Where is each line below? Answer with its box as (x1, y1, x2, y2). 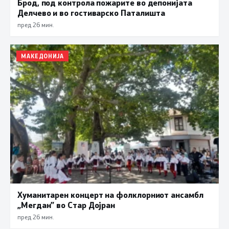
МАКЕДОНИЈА (21, 52, 64, 60)
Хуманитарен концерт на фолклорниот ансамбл (17, 189, 203, 200)
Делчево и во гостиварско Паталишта (17, 7, 166, 18)
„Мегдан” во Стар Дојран (17, 199, 116, 210)
